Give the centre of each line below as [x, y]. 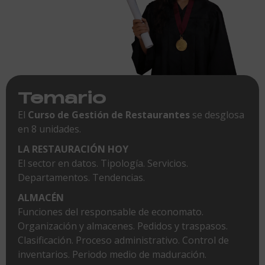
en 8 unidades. [49, 129]
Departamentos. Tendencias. [81, 177]
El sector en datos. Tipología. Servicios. [103, 163]
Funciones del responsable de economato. [111, 211]
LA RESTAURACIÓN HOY [73, 149]
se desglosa [217, 114]
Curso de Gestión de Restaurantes [109, 114]
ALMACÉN [41, 197]
